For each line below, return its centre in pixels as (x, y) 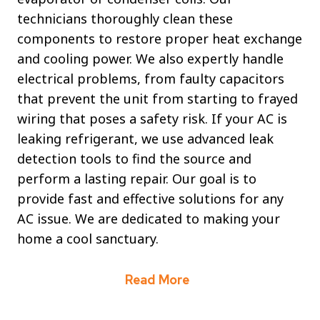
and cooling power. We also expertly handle (150, 59)
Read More (156, 280)
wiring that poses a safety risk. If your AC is (152, 119)
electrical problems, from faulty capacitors (151, 79)
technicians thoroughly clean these (125, 19)
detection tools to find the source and (134, 159)
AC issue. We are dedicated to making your (149, 219)
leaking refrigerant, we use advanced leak (145, 139)
